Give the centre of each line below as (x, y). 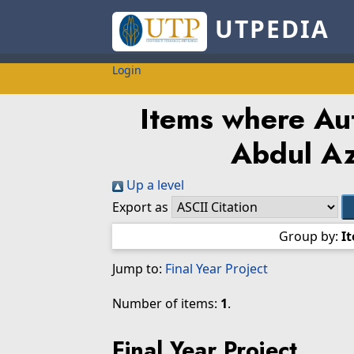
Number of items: (166, 303)
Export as (140, 207)
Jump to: (139, 269)
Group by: (310, 236)
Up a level (154, 185)
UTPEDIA (268, 29)
